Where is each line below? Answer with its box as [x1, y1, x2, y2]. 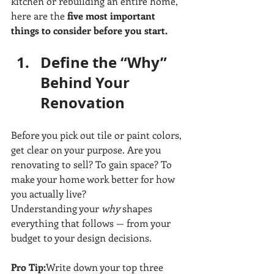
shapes [120, 202, 155, 215]
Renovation [40, 92, 125, 114]
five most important [67, 9, 158, 23]
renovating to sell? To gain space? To [11, 158, 174, 171]
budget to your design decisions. [11, 231, 152, 245]
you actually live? [11, 187, 86, 201]
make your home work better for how [11, 172, 177, 186]
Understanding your [11, 202, 102, 215]
